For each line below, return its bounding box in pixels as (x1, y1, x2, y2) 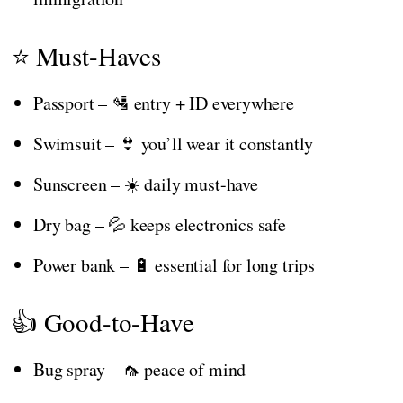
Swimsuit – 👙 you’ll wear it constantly (33, 130, 314, 156)
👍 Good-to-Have (12, 303, 194, 339)
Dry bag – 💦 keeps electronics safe (33, 211, 286, 237)
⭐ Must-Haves (12, 37, 161, 73)
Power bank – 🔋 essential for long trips (33, 252, 315, 277)
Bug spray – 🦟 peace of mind (33, 356, 246, 381)
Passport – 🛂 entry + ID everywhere (33, 90, 294, 115)
